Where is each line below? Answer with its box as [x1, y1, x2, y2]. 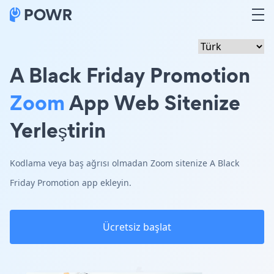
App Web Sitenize [65, 88, 240, 117]
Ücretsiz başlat [103, 220, 171, 234]
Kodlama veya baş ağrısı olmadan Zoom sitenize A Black [10, 157, 239, 169]
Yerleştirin [10, 116, 106, 144]
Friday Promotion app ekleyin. [10, 177, 131, 188]
